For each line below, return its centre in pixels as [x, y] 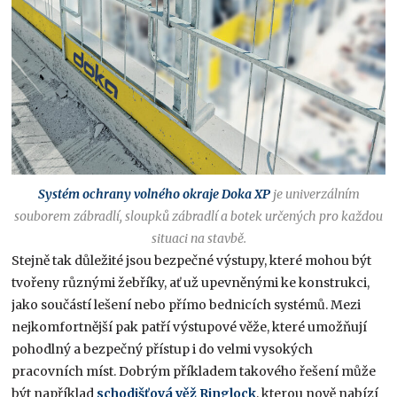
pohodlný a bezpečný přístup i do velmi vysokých [163, 349]
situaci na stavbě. [198, 238]
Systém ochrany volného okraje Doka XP [154, 194]
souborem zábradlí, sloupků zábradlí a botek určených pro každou [198, 216]
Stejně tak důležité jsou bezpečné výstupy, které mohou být [192, 260]
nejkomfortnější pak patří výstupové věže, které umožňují [190, 327]
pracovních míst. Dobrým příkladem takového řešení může [194, 371]
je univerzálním [315, 194]
